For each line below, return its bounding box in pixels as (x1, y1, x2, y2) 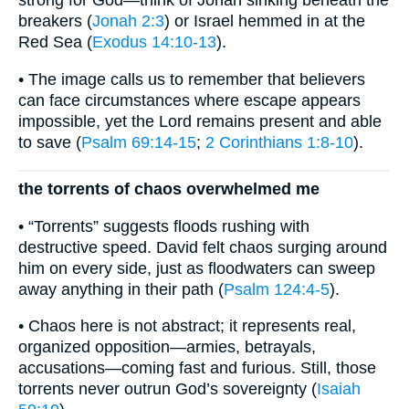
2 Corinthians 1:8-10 (205, 132, 353, 152)
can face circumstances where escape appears (18, 90, 361, 110)
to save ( (18, 132, 81, 152)
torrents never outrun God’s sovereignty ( (18, 380, 317, 399)
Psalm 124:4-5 (224, 279, 330, 299)
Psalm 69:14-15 (81, 132, 196, 152)
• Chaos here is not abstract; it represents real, (18, 317, 356, 336)
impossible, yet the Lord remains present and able (18, 111, 382, 131)
